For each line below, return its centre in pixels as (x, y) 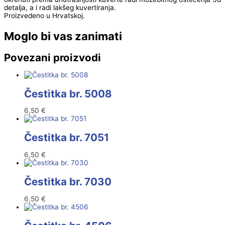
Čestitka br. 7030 (68, 181)
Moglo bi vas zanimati (63, 36)
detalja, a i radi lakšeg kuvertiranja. (60, 8)
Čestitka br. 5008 (68, 93)
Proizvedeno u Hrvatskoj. (44, 16)
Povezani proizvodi (52, 57)
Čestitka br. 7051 (67, 138)
